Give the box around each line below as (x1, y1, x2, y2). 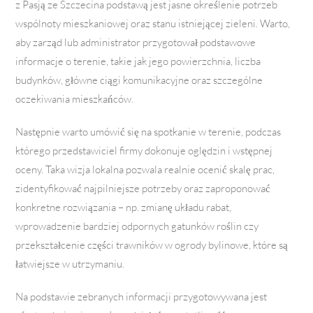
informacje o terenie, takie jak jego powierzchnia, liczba (15, 54, 261, 68)
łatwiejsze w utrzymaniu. (15, 257, 125, 271)
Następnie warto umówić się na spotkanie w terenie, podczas (15, 125, 282, 139)
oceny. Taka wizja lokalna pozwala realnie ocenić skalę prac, (15, 163, 275, 177)
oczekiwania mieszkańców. (15, 92, 134, 106)
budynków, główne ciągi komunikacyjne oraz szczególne (15, 73, 263, 87)
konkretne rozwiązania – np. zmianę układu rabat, (15, 201, 232, 214)
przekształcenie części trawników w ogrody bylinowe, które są (15, 238, 289, 252)
